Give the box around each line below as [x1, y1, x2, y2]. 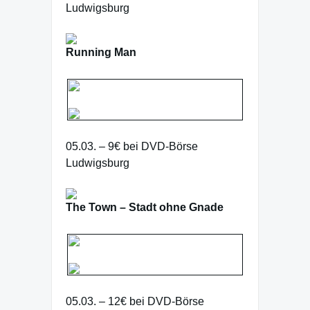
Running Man [66, 46, 136, 58]
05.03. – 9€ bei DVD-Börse [66, 140, 198, 152]
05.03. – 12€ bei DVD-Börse [66, 295, 204, 307]
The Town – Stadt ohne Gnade [66, 201, 224, 213]
